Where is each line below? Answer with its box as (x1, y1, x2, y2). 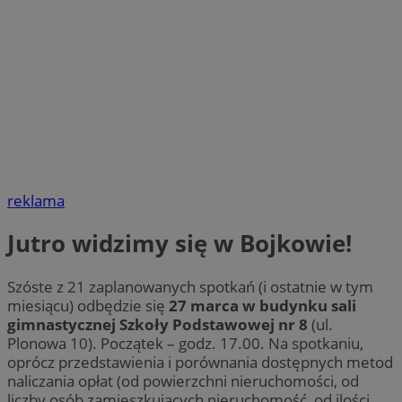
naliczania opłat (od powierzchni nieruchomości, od (7, 370, 359, 391)
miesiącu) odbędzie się (7, 294, 169, 316)
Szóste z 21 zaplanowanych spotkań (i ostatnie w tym (7, 275, 373, 297)
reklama (7, 190, 65, 212)
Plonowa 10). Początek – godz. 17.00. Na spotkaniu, (7, 332, 363, 354)
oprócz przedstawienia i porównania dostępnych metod (7, 351, 393, 372)
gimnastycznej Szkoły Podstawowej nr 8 (7, 313, 308, 335)
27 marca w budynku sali (169, 294, 356, 316)
